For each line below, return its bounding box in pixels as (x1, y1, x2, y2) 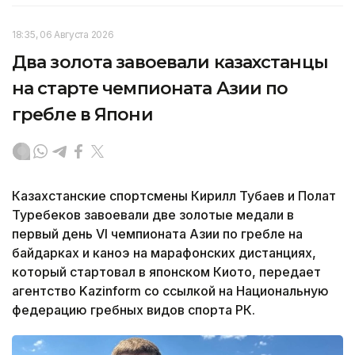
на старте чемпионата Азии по (12, 78, 288, 100)
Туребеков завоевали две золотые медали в (12, 207, 294, 223)
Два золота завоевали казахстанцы (12, 52, 328, 74)
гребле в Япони (12, 104, 153, 126)
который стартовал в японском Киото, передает (12, 264, 321, 281)
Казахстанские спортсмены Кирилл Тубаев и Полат (12, 188, 336, 204)
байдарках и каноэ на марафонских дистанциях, (12, 245, 316, 261)
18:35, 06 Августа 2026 (12, 29, 114, 41)
